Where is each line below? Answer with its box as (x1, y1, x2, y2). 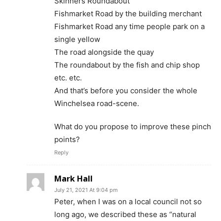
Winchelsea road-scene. (54, 98, 139, 108)
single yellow (54, 34, 100, 44)
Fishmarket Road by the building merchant (54, 8, 202, 18)
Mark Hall (54, 173, 93, 184)
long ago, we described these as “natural (54, 209, 196, 219)
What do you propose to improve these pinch (54, 121, 211, 131)
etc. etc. (54, 73, 82, 82)
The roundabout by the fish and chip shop (54, 60, 200, 70)
